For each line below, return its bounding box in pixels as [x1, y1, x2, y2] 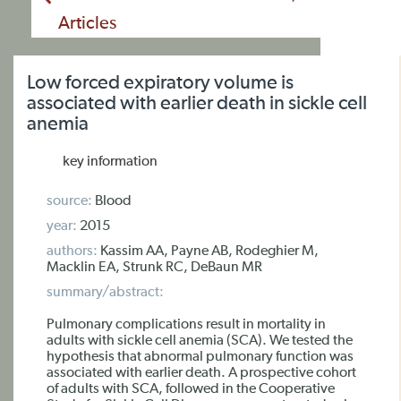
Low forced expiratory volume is [27, 73, 294, 93]
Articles [58, 14, 116, 32]
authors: [47, 244, 98, 259]
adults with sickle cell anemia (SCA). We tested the [47, 334, 353, 348]
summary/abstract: [47, 286, 164, 300]
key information [63, 155, 158, 169]
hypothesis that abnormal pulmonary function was [47, 350, 354, 364]
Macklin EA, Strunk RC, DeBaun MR [47, 260, 262, 275]
